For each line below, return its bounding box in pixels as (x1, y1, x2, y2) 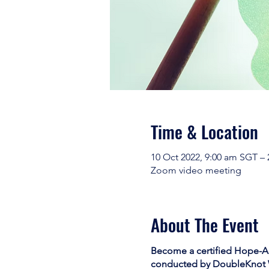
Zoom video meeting (150, 165, 241, 177)
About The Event (150, 211, 259, 238)
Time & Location (150, 118, 258, 144)
